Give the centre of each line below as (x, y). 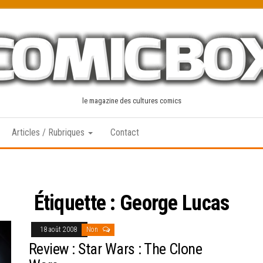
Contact (125, 132)
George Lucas (175, 203)
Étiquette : (77, 203)
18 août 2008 (59, 230)
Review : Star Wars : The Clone (116, 249)
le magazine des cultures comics (131, 101)
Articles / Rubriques (49, 132)
